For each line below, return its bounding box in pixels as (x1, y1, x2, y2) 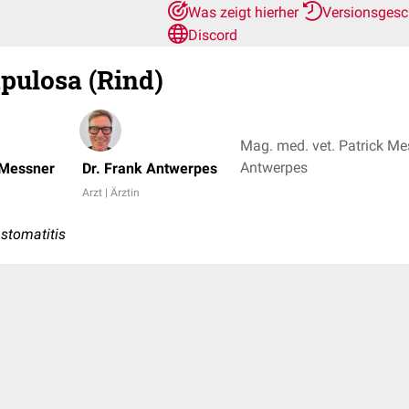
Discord (188, 26, 237, 44)
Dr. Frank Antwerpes (82, 160, 217, 177)
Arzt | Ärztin (82, 186, 140, 199)
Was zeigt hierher (188, 4, 302, 21)
